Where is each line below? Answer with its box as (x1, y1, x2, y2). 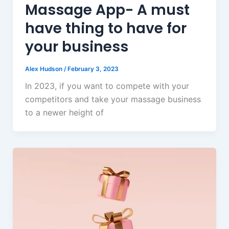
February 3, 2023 (67, 65, 119, 73)
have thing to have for (25, 18, 187, 38)
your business (25, 36, 128, 57)
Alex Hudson (25, 65, 64, 73)
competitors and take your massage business (25, 94, 201, 105)
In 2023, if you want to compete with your (25, 81, 189, 91)
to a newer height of (25, 107, 104, 118)
